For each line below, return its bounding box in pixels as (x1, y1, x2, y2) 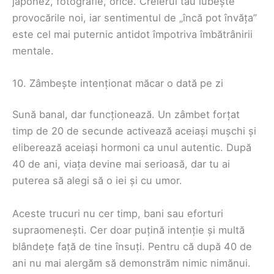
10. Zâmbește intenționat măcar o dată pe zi (12, 76, 223, 89)
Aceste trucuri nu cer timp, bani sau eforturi (12, 207, 223, 220)
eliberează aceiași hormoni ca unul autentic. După (12, 141, 251, 154)
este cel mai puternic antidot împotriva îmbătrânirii (12, 28, 253, 40)
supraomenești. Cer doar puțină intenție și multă (12, 223, 245, 236)
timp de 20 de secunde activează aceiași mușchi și (12, 125, 256, 138)
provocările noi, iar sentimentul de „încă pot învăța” (12, 11, 257, 24)
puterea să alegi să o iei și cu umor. (12, 174, 182, 187)
